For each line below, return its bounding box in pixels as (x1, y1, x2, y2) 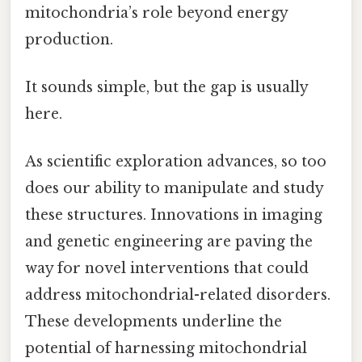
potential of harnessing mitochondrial (25, 339, 307, 358)
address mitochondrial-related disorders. (25, 286, 330, 305)
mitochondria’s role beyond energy (25, 3, 288, 22)
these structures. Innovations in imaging (25, 206, 322, 225)
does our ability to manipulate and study (25, 179, 323, 198)
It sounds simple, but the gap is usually (25, 78, 308, 97)
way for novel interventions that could (25, 259, 309, 278)
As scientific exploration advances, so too (25, 153, 326, 171)
